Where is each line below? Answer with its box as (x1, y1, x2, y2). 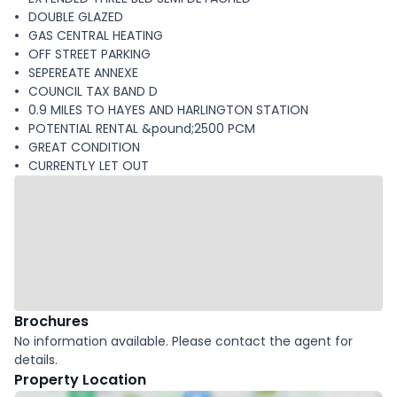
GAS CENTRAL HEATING (28, 26, 163, 44)
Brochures (14, 310, 89, 331)
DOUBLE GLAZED (28, 7, 123, 26)
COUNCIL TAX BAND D (28, 82, 158, 100)
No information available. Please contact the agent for (14, 331, 353, 350)
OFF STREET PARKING (28, 44, 151, 63)
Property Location (14, 369, 146, 390)
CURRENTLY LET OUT (28, 156, 149, 175)
